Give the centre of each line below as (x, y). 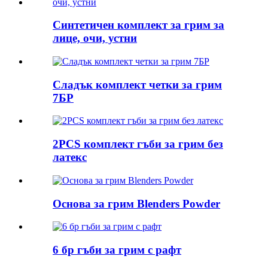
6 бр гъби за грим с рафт (117, 250)
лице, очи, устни (95, 38)
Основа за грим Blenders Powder (136, 203)
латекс (70, 157)
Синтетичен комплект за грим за (138, 25)
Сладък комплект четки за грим (137, 84)
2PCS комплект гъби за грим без (138, 144)
